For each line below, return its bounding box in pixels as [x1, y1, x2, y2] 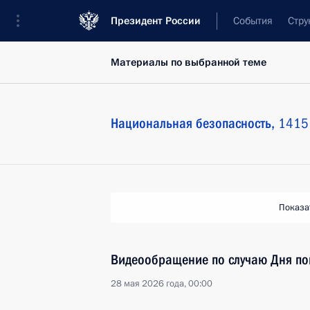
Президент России [111, 14, 201, 28]
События [233, 14, 273, 28]
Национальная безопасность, [111, 115, 278, 131]
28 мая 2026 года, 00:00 [111, 277, 212, 290]
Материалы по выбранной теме [111, 55, 266, 69]
